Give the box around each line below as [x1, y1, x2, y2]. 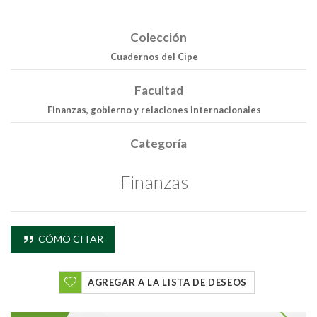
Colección [130, 30, 187, 45]
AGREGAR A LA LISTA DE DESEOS [87, 276, 248, 288]
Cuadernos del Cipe [110, 51, 198, 63]
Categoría [130, 136, 187, 151]
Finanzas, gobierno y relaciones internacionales [47, 104, 261, 116]
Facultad [134, 83, 183, 98]
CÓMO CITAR [35, 232, 103, 245]
